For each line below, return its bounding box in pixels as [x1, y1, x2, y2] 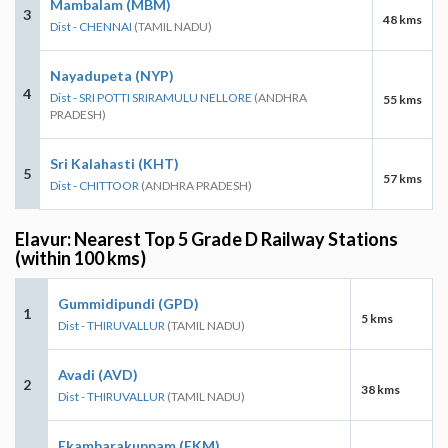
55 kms [383, 91, 422, 107]
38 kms [361, 381, 400, 397]
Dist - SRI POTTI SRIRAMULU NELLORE [50, 89, 252, 105]
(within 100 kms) [15, 246, 146, 269]
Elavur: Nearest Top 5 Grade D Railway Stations [15, 227, 398, 250]
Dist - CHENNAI [50, 18, 132, 34]
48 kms [383, 11, 422, 27]
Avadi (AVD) [58, 365, 138, 383]
